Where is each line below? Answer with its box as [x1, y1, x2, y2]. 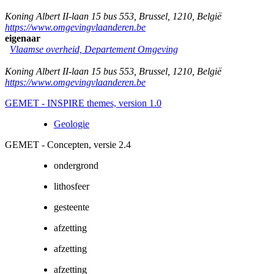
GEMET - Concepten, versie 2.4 [5, 139, 131, 150]
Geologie [54, 118, 89, 129]
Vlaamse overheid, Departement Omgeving [10, 43, 178, 54]
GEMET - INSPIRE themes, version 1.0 [5, 97, 161, 108]
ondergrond [54, 160, 98, 171]
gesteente [54, 201, 89, 212]
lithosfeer [54, 180, 89, 191]
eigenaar [5, 32, 40, 43]
